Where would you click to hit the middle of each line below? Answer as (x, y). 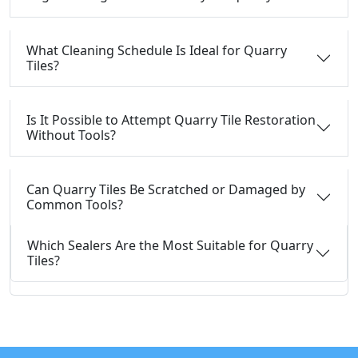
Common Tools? (75, 205)
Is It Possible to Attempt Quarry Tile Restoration (171, 120)
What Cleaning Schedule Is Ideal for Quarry (157, 50)
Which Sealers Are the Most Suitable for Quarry (170, 245)
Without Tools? (71, 135)
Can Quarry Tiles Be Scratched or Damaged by (166, 189)
